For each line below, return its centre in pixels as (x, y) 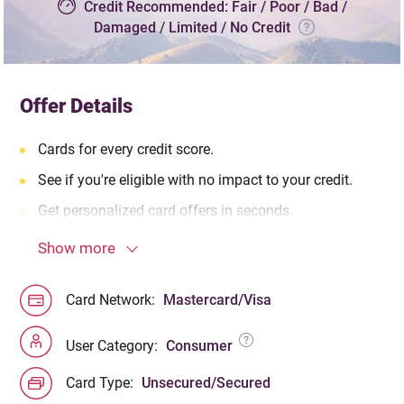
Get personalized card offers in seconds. (166, 210)
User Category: (114, 346)
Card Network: (113, 300)
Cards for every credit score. (126, 149)
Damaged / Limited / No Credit (194, 28)
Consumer (202, 346)
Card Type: (102, 383)
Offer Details (77, 105)
